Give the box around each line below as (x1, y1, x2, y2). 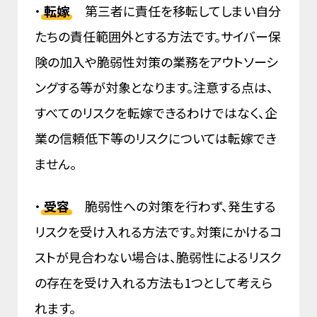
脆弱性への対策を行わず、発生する (72, 197, 276, 216)
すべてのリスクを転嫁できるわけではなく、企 (35, 103, 277, 122)
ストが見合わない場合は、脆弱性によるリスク (35, 248, 282, 267)
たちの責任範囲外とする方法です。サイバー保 (35, 27, 281, 46)
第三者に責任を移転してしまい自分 (72, 1, 281, 21)
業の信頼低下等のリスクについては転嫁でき (35, 129, 277, 148)
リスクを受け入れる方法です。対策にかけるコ (35, 222, 282, 241)
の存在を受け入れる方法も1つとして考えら (35, 273, 272, 292)
